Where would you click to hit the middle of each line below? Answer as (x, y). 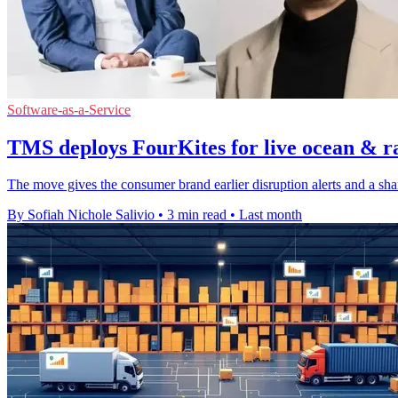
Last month (271, 215)
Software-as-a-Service (69, 109)
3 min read (197, 215)
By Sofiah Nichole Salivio (81, 215)
